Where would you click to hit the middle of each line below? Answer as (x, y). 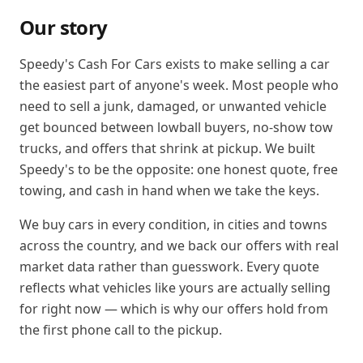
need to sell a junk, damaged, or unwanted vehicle (173, 106)
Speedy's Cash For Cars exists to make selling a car (175, 64)
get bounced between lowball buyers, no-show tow (176, 127)
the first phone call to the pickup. (121, 330)
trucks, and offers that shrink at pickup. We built (167, 148)
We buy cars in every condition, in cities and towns (173, 224)
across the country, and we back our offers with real (179, 246)
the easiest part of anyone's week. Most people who (179, 85)
